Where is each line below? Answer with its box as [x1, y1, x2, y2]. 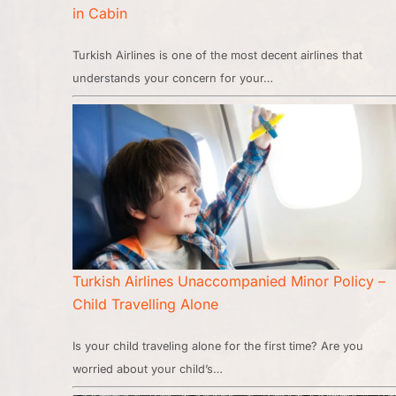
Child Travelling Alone [72, 294, 218, 313]
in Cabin [72, 4, 127, 22]
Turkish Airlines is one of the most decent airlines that [72, 48, 362, 62]
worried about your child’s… [72, 362, 223, 376]
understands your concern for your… [72, 71, 273, 85]
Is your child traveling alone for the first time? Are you [72, 339, 363, 353]
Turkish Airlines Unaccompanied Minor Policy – [72, 271, 385, 290]
